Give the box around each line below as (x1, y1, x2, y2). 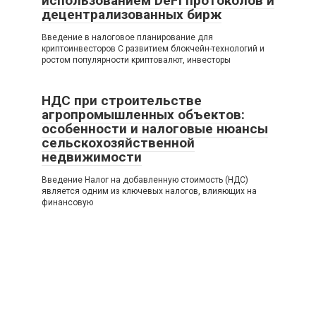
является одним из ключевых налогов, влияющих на (42, 186, 257, 196)
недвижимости (42, 148, 142, 165)
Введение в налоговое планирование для (42, 32, 213, 42)
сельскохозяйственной (42, 134, 195, 151)
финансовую (42, 197, 93, 207)
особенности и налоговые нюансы (42, 120, 268, 137)
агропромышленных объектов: (42, 106, 245, 123)
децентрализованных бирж (42, 6, 221, 23)
